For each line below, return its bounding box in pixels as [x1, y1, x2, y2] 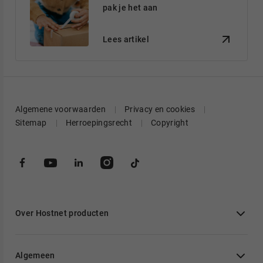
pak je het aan [103, 3, 158, 14]
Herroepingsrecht [65, 118, 132, 128]
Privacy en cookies [124, 104, 195, 114]
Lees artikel [103, 34, 150, 44]
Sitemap [15, 118, 47, 128]
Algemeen [15, 250, 55, 261]
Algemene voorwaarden [15, 104, 106, 114]
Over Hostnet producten [15, 208, 109, 218]
